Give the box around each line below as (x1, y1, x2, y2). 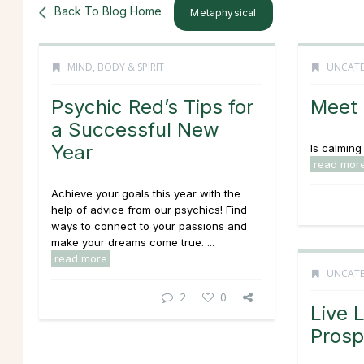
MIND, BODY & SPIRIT (67, 60, 164, 74)
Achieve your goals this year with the (51, 187, 240, 200)
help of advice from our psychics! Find (51, 203, 247, 216)
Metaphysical (190, 6, 257, 19)
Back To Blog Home (54, 3, 162, 18)
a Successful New (51, 118, 219, 141)
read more (54, 252, 107, 265)
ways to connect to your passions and (51, 219, 247, 232)
